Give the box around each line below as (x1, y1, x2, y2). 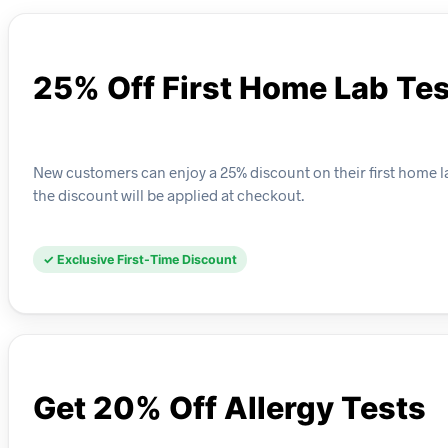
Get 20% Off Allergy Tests (33, 389, 426, 427)
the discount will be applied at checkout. (33, 185, 304, 204)
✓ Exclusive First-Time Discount (43, 251, 237, 267)
